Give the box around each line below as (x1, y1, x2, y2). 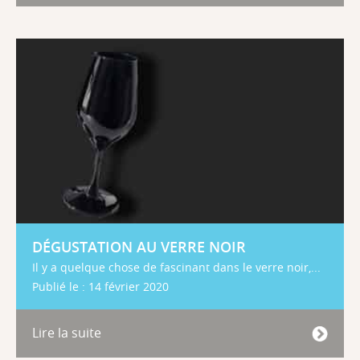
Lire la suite (32, 324, 101, 342)
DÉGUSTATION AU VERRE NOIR (32, 237, 246, 256)
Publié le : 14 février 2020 (32, 280, 169, 295)
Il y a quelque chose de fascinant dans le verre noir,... (32, 260, 321, 275)
